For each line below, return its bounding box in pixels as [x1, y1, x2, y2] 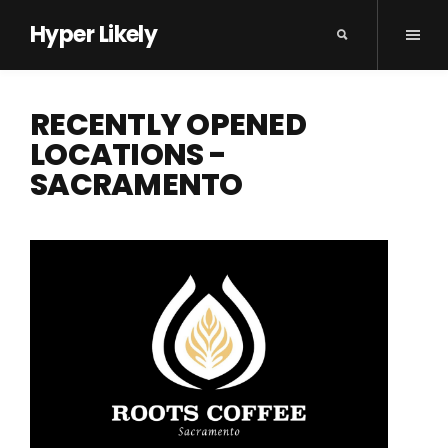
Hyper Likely [30, 19, 158, 50]
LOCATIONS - [30, 134, 226, 176]
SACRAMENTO [30, 164, 243, 206]
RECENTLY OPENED [30, 104, 306, 146]
